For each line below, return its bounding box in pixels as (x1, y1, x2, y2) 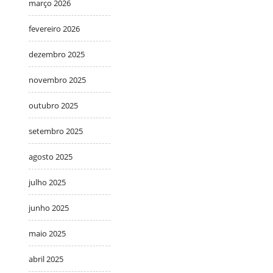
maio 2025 (29, 227, 66, 239)
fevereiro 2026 (29, 23, 80, 34)
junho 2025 (29, 202, 69, 213)
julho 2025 (29, 176, 66, 188)
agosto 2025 (29, 151, 73, 162)
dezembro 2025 (29, 48, 85, 60)
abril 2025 (29, 253, 63, 264)
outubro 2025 (29, 99, 78, 111)
